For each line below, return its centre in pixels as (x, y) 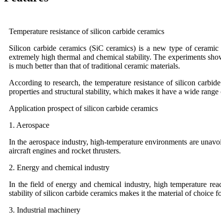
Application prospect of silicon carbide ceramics (83, 109)
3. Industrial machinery (45, 210)
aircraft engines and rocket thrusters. (65, 151)
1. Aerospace (29, 125)
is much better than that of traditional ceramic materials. (94, 66)
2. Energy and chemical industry (59, 168)
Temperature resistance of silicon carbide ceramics (87, 32)
